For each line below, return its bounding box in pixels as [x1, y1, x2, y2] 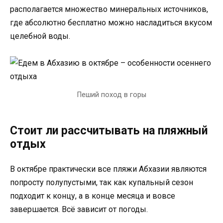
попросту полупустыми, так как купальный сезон [10, 177, 193, 187]
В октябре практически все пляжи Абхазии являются [10, 164, 207, 174]
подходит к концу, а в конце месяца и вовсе [10, 191, 175, 201]
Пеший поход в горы [77, 90, 146, 99]
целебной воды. [10, 31, 70, 41]
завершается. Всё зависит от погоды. [10, 204, 148, 214]
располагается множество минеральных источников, [10, 4, 208, 14]
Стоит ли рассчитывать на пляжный [10, 123, 208, 137]
